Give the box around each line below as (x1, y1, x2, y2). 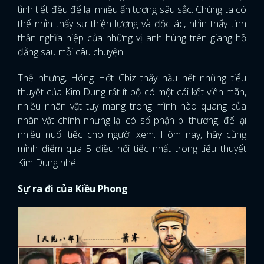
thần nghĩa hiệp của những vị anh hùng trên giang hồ (18, 31, 246, 44)
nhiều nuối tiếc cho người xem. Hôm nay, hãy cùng (18, 128, 246, 141)
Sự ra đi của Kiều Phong (18, 182, 128, 195)
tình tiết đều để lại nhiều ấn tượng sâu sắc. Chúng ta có (18, 3, 246, 16)
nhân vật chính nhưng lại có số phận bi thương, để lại (18, 114, 246, 127)
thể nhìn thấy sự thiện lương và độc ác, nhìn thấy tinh (18, 17, 246, 30)
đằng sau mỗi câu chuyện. (18, 45, 125, 58)
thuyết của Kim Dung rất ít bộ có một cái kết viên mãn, (18, 85, 246, 98)
